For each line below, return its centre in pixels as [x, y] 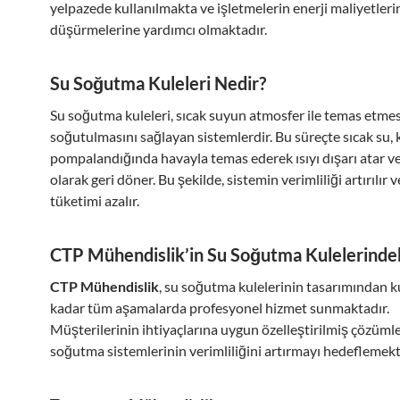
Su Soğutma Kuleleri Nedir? [158, 83]
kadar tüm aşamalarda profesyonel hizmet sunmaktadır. [220, 308]
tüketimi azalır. [95, 200]
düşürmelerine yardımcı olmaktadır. [158, 29]
